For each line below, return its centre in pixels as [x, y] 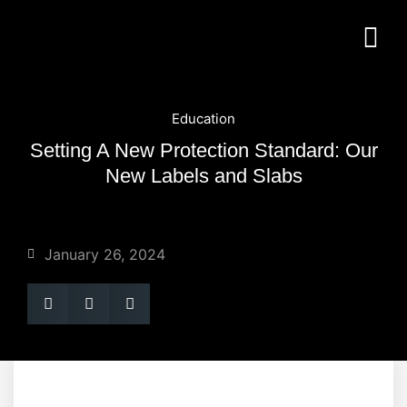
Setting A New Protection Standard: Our [203, 150]
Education [203, 119]
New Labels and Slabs [203, 176]
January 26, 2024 [105, 254]
